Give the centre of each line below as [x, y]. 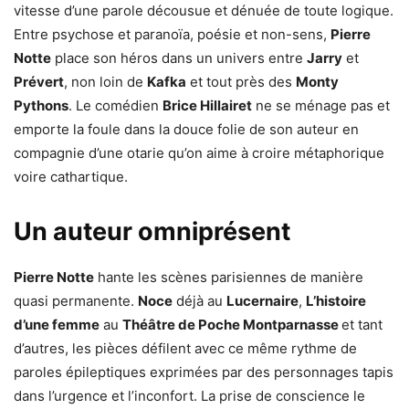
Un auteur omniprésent [152, 231]
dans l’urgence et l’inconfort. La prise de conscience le [189, 396]
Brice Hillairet [207, 105]
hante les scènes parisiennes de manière [229, 277]
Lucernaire [262, 301]
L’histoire [336, 301]
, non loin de [105, 82]
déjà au [199, 301]
